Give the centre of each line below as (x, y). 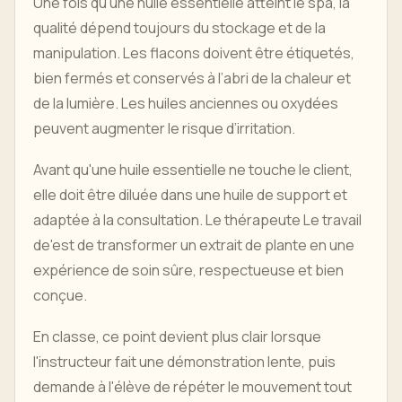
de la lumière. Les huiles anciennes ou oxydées (186, 103)
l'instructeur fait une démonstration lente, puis (184, 362)
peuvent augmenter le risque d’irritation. (164, 128)
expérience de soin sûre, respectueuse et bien (188, 270)
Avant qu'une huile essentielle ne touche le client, (193, 170)
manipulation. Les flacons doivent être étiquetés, (194, 53)
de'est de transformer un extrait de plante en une (194, 245)
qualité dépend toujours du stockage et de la (179, 28)
